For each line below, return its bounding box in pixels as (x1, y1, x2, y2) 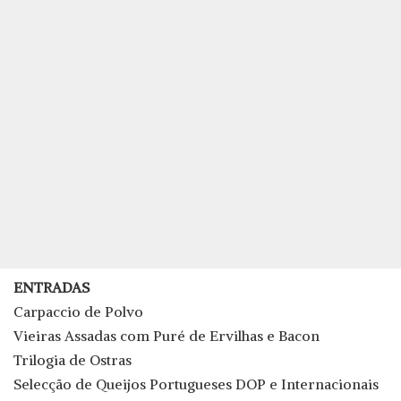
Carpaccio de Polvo (13, 303, 143, 321)
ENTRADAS (13, 278, 90, 297)
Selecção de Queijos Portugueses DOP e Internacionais (13, 375, 379, 394)
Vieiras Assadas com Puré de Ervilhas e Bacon (13, 327, 320, 346)
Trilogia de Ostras (13, 351, 132, 370)
